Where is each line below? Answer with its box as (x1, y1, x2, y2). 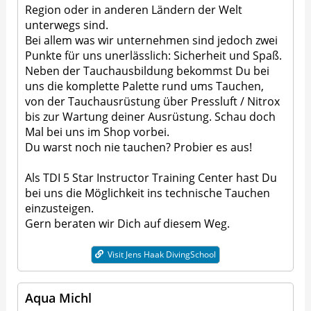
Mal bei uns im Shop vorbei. (25, 124, 170, 140)
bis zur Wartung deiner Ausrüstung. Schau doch (25, 108, 276, 124)
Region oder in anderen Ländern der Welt (25, 1, 243, 17)
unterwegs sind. (25, 17, 109, 33)
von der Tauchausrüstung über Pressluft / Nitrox (25, 93, 280, 109)
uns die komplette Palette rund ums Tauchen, (25, 78, 264, 94)
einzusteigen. (25, 200, 94, 216)
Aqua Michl (25, 289, 92, 307)
